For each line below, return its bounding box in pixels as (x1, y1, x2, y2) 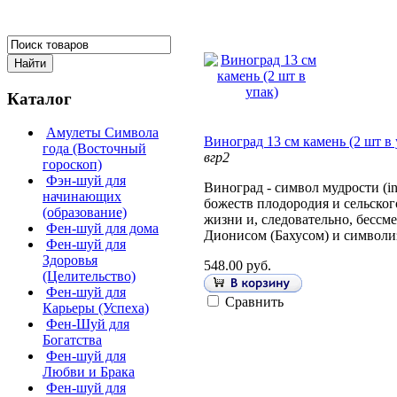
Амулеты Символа (46, 125, 159, 141)
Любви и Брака (43, 364, 135, 380)
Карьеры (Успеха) (43, 300, 149, 316)
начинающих (43, 189, 121, 205)
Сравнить (225, 294, 284, 310)
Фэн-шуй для (46, 173, 126, 189)
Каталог (7, 89, 72, 108)
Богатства (43, 332, 102, 348)
